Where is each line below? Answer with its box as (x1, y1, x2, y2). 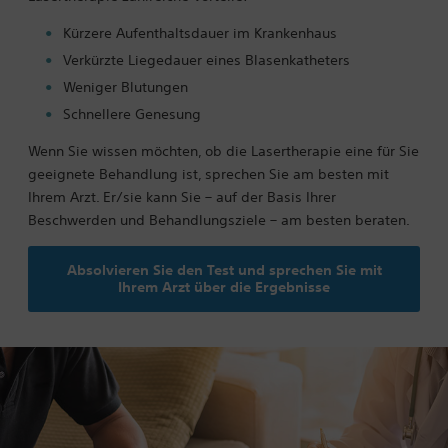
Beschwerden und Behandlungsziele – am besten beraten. (28, 210, 410, 229)
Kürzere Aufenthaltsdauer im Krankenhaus (63, 23, 337, 42)
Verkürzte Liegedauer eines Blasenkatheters (63, 50, 350, 69)
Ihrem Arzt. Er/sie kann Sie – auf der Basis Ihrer (28, 187, 336, 206)
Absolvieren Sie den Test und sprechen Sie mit (66, 260, 382, 279)
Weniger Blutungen (63, 77, 188, 96)
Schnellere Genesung (63, 104, 201, 123)
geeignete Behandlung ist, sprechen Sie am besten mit (28, 164, 389, 183)
